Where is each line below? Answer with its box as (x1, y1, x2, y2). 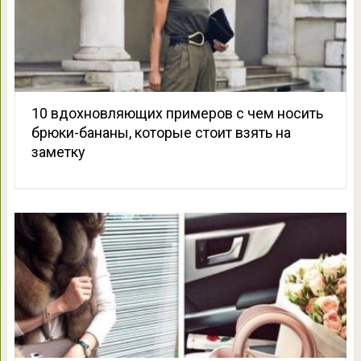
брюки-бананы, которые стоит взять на (31, 124, 291, 142)
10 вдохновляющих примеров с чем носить (31, 105, 323, 122)
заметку (31, 143, 85, 161)
